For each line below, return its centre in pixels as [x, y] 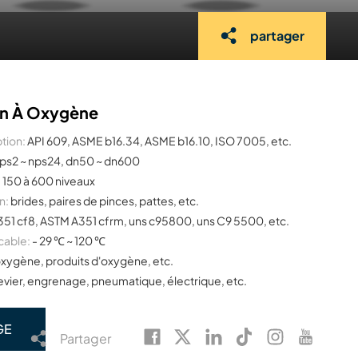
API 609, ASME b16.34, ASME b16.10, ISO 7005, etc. [160, 140]
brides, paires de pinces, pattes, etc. [105, 200]
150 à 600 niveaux [49, 180]
